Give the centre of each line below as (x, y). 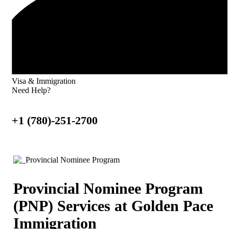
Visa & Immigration (44, 81)
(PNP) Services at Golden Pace (113, 205)
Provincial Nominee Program (108, 188)
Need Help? (31, 90)
